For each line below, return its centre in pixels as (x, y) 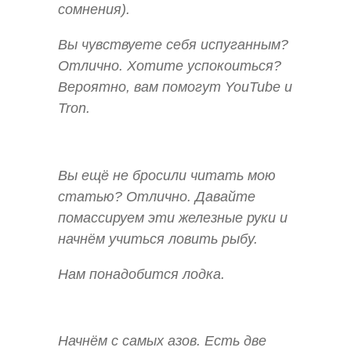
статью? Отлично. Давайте (157, 196)
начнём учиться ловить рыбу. (158, 239)
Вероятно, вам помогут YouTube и (175, 87)
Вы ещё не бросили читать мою (167, 175)
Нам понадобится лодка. (141, 274)
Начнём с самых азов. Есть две (162, 341)
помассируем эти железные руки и (173, 217)
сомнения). (94, 10)
